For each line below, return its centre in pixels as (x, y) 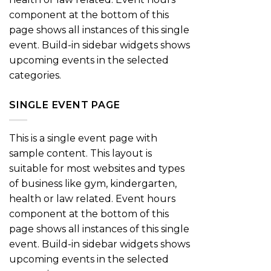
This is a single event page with (83, 138)
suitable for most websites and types (97, 168)
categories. (35, 76)
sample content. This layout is (80, 153)
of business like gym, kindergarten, (93, 183)
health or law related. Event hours (92, 198)
